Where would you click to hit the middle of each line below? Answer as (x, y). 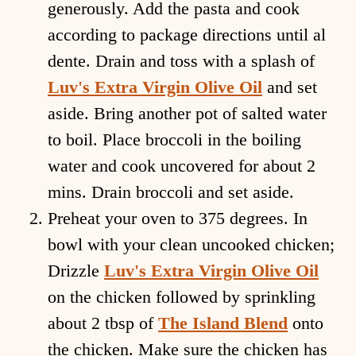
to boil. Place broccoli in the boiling (174, 140)
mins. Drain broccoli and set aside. (173, 192)
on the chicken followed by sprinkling (182, 297)
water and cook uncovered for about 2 (182, 166)
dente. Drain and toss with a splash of (181, 61)
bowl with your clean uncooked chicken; (191, 245)
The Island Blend (223, 323)
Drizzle (76, 271)
